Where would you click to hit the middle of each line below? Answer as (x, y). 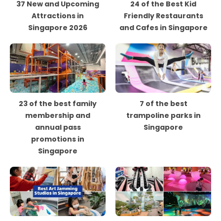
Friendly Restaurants (163, 16)
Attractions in (58, 16)
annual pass (58, 127)
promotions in (58, 139)
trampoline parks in (163, 115)
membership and (58, 115)
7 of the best (163, 104)
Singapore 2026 (58, 28)
